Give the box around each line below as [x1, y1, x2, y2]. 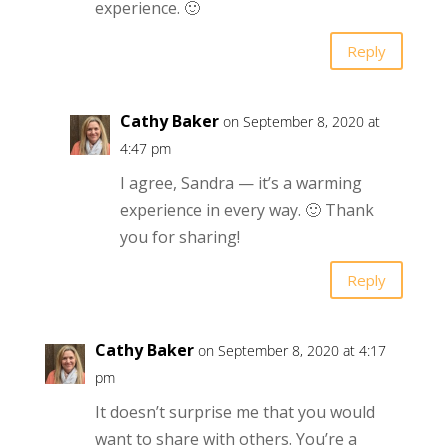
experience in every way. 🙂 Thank [119, 199, 374, 222]
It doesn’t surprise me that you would [94, 401, 375, 424]
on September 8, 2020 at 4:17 [197, 341, 386, 361]
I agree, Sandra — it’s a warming [119, 172, 362, 195]
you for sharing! [119, 226, 240, 249]
